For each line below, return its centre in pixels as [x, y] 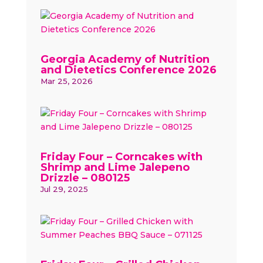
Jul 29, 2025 [64, 189]
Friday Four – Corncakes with [121, 157]
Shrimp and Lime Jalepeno [115, 167]
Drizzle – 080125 [85, 178]
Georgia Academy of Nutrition [125, 59]
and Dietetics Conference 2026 [128, 70]
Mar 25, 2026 [66, 81]
